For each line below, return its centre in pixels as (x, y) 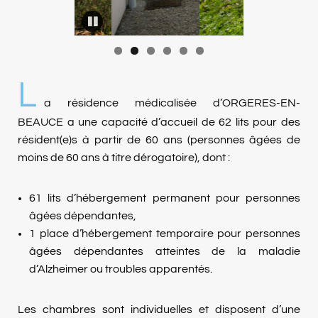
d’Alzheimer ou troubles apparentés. (121, 269)
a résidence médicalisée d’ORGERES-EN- (172, 103)
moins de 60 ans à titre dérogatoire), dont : (124, 158)
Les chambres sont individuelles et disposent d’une (159, 309)
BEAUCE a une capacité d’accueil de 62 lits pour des (159, 122)
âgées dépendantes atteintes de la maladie (165, 251)
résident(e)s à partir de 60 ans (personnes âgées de (159, 140)
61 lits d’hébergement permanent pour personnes (165, 198)
